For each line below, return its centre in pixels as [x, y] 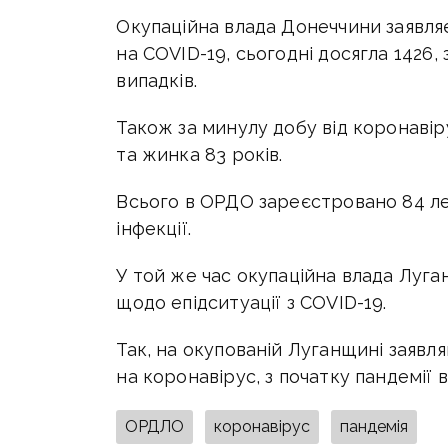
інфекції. [154, 228]
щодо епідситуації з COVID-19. [251, 302]
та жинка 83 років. [199, 154]
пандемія [374, 426]
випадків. [157, 80]
